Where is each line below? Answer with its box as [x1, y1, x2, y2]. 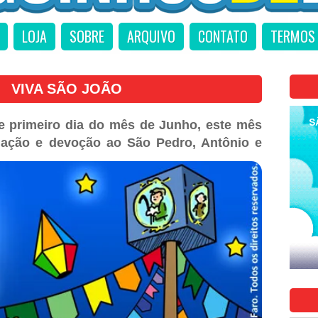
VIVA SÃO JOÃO [11, 81, 122, 97]
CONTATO [197, 26, 248, 47]
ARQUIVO [126, 26, 175, 47]
